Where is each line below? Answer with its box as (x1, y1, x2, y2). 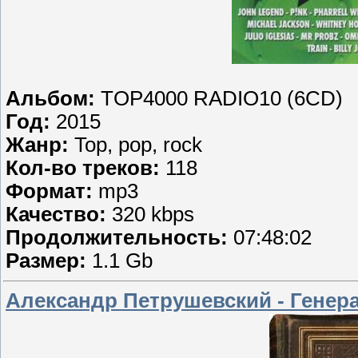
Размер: (6, 249, 92, 272)
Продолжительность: (6, 226, 233, 249)
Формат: (6, 180, 98, 203)
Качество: (6, 203, 112, 226)
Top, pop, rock (74, 133, 202, 157)
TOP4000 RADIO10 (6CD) (101, 87, 343, 110)
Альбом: (6, 87, 101, 110)
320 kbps (112, 203, 194, 226)
